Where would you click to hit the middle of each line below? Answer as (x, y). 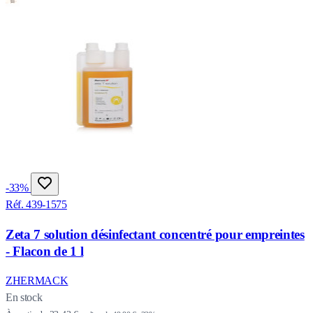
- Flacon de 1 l (45, 251)
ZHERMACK (37, 281)
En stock (24, 298)
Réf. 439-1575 (36, 204)
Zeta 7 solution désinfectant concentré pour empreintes (155, 234)
